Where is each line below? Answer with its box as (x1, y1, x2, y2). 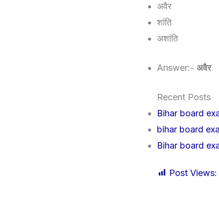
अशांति (157, 33, 178, 44)
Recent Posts (157, 92, 211, 103)
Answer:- (157, 63, 197, 73)
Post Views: (169, 168, 217, 178)
